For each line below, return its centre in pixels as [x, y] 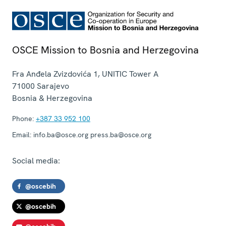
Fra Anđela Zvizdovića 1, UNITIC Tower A [85, 74]
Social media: [36, 161]
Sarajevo [53, 86]
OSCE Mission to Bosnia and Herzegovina [105, 50]
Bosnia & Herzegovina [52, 98]
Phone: [23, 119]
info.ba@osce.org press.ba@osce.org [91, 135]
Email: [22, 135]
